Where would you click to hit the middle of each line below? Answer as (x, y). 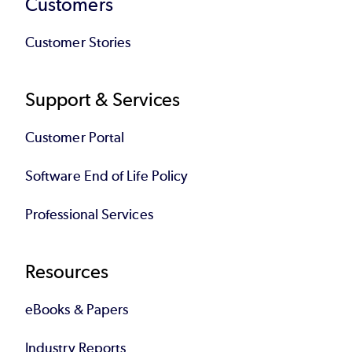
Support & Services (103, 99)
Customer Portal (75, 137)
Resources (67, 271)
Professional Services (89, 214)
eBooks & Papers (77, 309)
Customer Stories (78, 42)
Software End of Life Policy (107, 176)
